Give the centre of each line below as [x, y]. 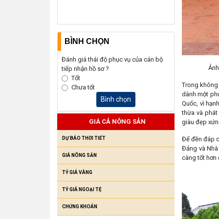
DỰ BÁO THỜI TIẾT [84, 138]
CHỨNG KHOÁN [80, 206]
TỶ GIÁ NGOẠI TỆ [82, 189]
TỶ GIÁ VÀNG [77, 172]
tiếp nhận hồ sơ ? [85, 68]
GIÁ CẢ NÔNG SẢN [117, 121]
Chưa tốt [83, 87]
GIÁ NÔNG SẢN [79, 155]
